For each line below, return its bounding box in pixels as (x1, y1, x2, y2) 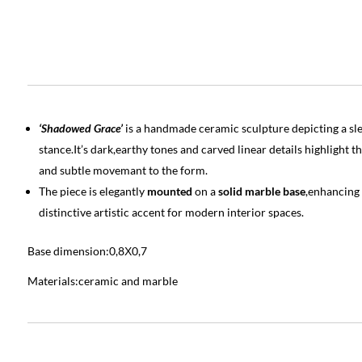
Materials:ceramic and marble (27, 274, 178, 288)
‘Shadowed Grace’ (38, 121, 123, 136)
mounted (144, 184, 192, 199)
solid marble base (217, 184, 305, 199)
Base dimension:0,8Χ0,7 (27, 244, 147, 259)
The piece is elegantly (38, 184, 145, 199)
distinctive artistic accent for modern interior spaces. (38, 205, 304, 220)
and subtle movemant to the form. (38, 163, 208, 178)
